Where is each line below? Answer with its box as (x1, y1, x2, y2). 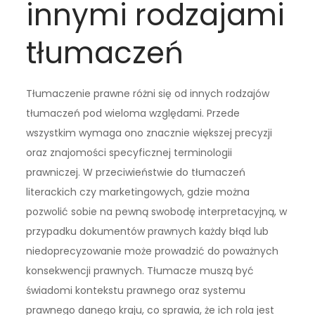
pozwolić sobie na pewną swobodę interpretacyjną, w (26, 205, 288, 219)
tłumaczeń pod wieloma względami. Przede (26, 106, 240, 121)
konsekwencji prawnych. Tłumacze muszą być (26, 264, 255, 278)
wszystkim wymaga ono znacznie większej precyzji (26, 126, 273, 141)
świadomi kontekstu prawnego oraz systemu (26, 283, 246, 298)
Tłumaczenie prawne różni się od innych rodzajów (26, 86, 270, 101)
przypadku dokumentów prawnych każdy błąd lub (26, 224, 269, 239)
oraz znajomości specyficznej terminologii (26, 146, 233, 160)
